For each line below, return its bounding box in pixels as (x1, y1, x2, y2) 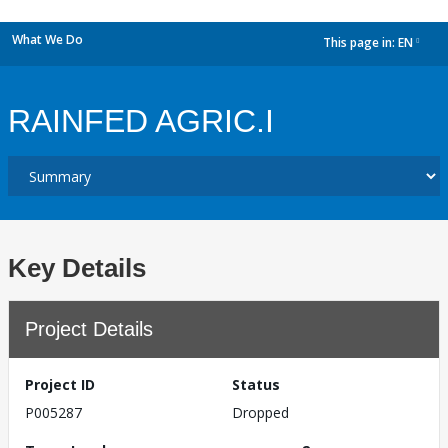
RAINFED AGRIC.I (8, 103, 274, 139)
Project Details (25, 318, 153, 340)
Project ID (25, 375, 95, 394)
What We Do (12, 31, 83, 48)
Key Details (8, 253, 146, 283)
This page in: (323, 34, 398, 52)
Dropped (232, 403, 289, 422)
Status (232, 375, 280, 394)
